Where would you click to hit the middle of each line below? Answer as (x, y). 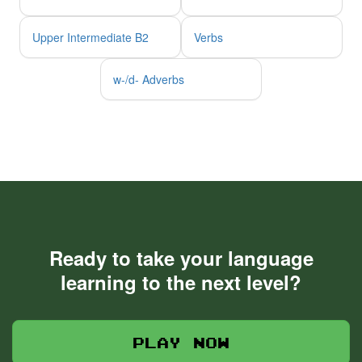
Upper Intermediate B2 (90, 37)
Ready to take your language (181, 257)
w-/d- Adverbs (149, 79)
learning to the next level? (181, 282)
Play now (181, 342)
